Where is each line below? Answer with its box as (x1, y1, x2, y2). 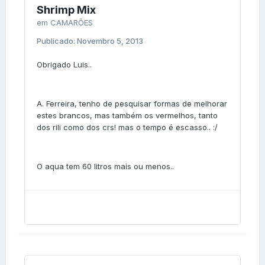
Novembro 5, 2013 (77, 35, 143, 46)
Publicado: (37, 35, 77, 46)
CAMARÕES (50, 17, 93, 27)
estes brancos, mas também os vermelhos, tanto (37, 110, 218, 120)
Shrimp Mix (37, 3, 96, 16)
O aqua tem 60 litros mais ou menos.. (37, 161, 174, 171)
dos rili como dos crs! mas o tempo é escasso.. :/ (37, 122, 218, 132)
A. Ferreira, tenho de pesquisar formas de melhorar (37, 98, 227, 108)
